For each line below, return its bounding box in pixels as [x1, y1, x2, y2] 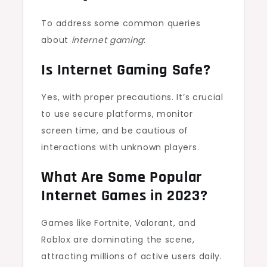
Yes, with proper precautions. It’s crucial [41, 91, 223, 103]
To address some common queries [41, 17, 201, 29]
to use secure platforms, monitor [41, 108, 193, 120]
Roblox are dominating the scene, [41, 234, 195, 246]
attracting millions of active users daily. [41, 250, 222, 262]
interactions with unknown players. [41, 141, 200, 153]
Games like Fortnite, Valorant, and [41, 217, 196, 229]
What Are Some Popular [41, 167, 203, 187]
